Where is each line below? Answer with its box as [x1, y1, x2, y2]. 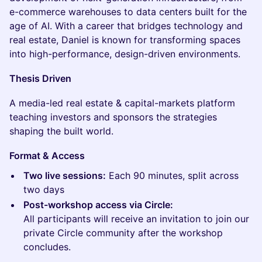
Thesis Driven [9, 73, 71, 84]
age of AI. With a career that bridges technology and [9, 20, 243, 32]
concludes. [23, 241, 71, 253]
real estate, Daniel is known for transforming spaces [9, 34, 240, 46]
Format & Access [9, 150, 85, 161]
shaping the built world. [9, 125, 113, 137]
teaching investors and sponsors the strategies [9, 111, 217, 123]
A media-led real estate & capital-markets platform [9, 97, 235, 109]
